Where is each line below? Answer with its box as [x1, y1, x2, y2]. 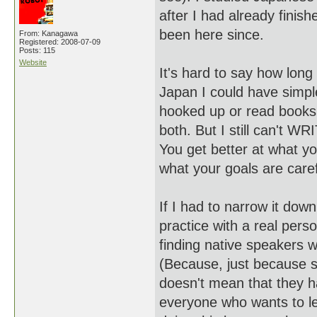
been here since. [159, 27, 264, 42]
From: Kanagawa [19, 29, 78, 38]
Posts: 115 [19, 46, 55, 54]
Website [19, 58, 47, 67]
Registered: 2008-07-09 [19, 38, 100, 46]
